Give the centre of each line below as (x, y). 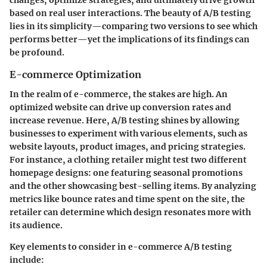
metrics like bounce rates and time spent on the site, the (127, 199)
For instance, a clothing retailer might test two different (128, 159)
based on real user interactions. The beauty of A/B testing (130, 13)
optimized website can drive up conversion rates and (120, 107)
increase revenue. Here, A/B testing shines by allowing (125, 120)
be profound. (37, 53)
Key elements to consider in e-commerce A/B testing (121, 246)
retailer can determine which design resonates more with (130, 212)
